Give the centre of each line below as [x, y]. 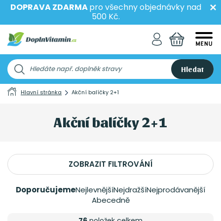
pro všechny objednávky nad [145, 7]
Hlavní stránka [41, 92]
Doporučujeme [46, 190]
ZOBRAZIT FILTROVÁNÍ [110, 164]
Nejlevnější [94, 190]
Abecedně [110, 200]
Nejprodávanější [176, 190]
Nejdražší [130, 190]
